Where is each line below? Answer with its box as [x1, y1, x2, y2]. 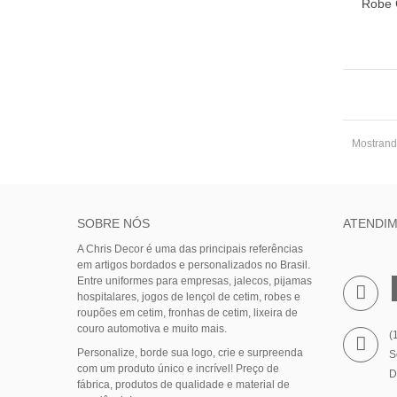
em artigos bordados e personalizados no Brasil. [77, 258, 310, 271]
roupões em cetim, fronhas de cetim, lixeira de [77, 306, 298, 319]
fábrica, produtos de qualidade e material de [77, 378, 290, 391]
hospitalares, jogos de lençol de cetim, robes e [77, 290, 300, 303]
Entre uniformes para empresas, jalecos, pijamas [77, 274, 312, 287]
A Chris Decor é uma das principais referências [77, 242, 303, 255]
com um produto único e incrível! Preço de [77, 362, 279, 375]
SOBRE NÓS [77, 215, 150, 230]
